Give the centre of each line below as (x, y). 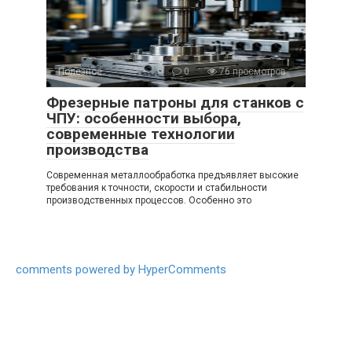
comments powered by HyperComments (121, 269)
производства (97, 149)
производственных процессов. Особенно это (149, 200)
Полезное (80, 71)
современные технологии (141, 134)
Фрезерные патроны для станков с (175, 102)
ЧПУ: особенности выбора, (144, 118)
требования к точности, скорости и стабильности (157, 187)
